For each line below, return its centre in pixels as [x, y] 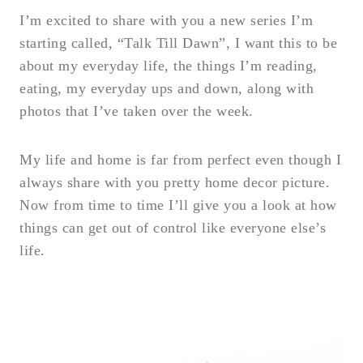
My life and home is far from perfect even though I [180, 159]
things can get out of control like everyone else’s [173, 227]
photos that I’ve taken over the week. [137, 111]
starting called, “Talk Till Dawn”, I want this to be [178, 43]
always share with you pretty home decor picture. [175, 182]
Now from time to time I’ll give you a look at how [178, 205]
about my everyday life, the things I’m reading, [169, 65]
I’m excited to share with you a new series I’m [166, 20]
